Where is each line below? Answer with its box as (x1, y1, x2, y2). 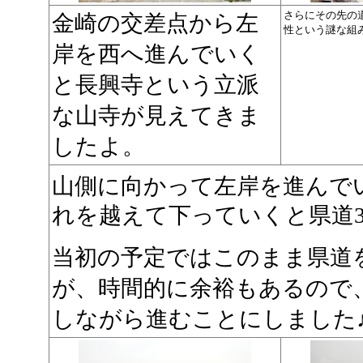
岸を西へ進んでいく (52, 41, 261, 66)
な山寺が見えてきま (52, 103, 261, 128)
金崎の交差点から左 (52, 11, 258, 36)
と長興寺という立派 (52, 72, 259, 97)
